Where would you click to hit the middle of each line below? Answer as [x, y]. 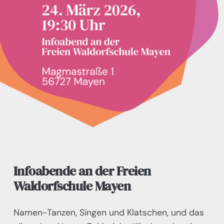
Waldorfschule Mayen [72, 186]
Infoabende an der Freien [82, 171]
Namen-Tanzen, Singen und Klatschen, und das [108, 212]
